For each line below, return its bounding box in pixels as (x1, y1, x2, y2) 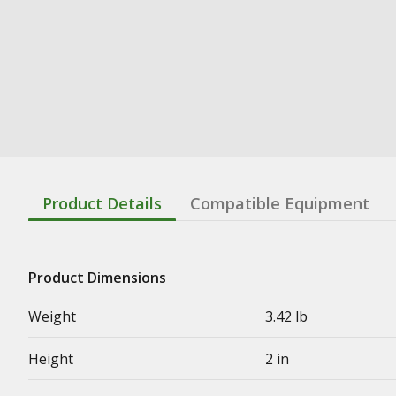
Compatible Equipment (190, 192, 369, 214)
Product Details (42, 192, 162, 214)
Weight (28, 306, 76, 326)
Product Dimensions (28, 267, 166, 287)
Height (28, 348, 73, 369)
